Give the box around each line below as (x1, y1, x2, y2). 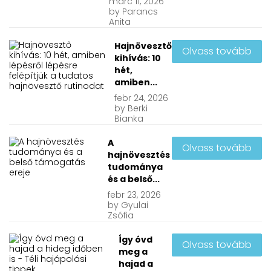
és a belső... (108, 172, 160, 185)
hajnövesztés (108, 148, 171, 161)
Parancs (120, 5, 158, 18)
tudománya (108, 160, 163, 173)
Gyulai (119, 198, 149, 211)
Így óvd (119, 233, 153, 246)
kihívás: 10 (114, 51, 161, 64)
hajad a (119, 257, 154, 270)
